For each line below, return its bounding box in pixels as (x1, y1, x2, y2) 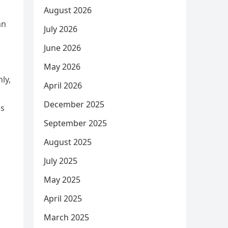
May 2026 (44, 61, 80, 72)
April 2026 (44, 80, 82, 91)
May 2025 (44, 174, 80, 185)
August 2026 (44, 5, 92, 16)
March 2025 (44, 212, 89, 223)
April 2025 (44, 193, 82, 204)
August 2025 (44, 136, 92, 148)
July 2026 (44, 23, 77, 35)
